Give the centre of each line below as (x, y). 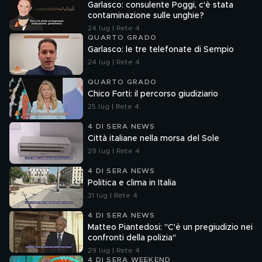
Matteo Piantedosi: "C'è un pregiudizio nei (170, 227)
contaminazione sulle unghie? (146, 16)
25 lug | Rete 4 (113, 106)
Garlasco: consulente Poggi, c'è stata (161, 5)
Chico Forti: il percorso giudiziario (153, 94)
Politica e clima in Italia (132, 183)
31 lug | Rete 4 (113, 195)
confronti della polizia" (132, 238)
